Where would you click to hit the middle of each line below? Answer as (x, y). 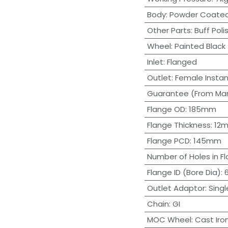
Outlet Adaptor (176, 188)
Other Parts (169, 31)
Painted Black (200, 46)
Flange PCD (168, 141)
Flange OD (166, 109)
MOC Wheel (169, 220)
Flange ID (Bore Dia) (184, 173)
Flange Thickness (179, 125)
